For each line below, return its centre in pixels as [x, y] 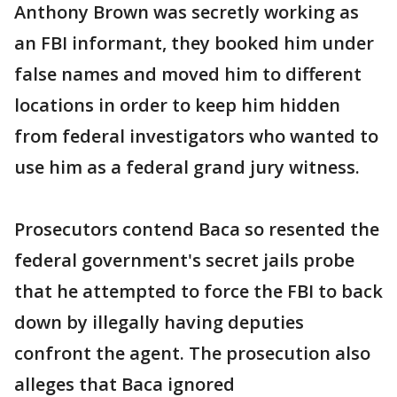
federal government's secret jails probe [184, 260]
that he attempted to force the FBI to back [198, 291]
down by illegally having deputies [159, 322]
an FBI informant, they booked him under [194, 43]
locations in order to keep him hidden [177, 105]
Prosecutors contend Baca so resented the [197, 229]
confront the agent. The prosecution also [192, 353]
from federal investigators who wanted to [196, 136]
